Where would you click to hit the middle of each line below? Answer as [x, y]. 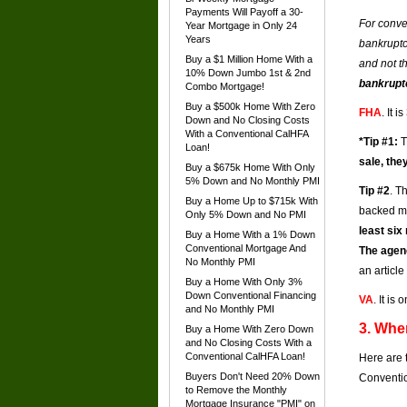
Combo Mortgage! [225, 86]
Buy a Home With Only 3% [244, 282]
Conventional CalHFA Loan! [245, 356]
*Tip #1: [378, 142]
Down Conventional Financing [251, 295]
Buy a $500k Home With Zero [250, 106]
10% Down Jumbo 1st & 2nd [248, 73]
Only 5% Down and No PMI [246, 214]
